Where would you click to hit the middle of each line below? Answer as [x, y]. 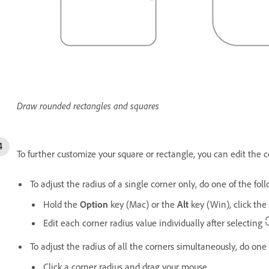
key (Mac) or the [144, 204]
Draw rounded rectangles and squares [88, 106]
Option [95, 204]
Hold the [62, 204]
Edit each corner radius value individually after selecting [154, 223]
